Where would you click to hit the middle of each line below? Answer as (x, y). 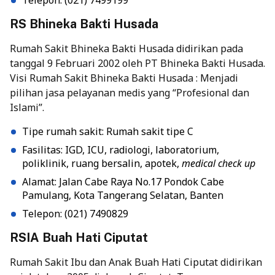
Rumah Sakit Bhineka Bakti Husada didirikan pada (126, 48)
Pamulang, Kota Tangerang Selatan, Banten (123, 195)
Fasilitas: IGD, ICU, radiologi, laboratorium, (121, 149)
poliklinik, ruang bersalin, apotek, (102, 163)
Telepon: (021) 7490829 (75, 213)
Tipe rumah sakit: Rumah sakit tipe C (108, 131)
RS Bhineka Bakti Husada (84, 24)
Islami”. (27, 107)
